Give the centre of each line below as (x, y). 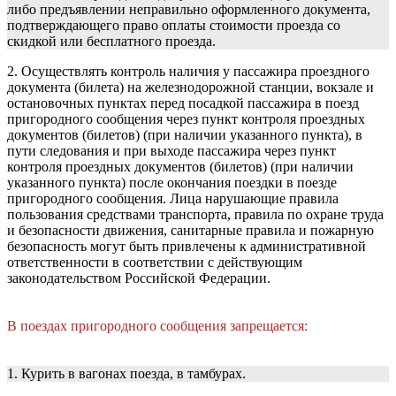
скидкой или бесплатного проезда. (111, 42)
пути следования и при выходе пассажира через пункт (171, 151)
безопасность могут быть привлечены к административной (187, 247)
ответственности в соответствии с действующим (155, 263)
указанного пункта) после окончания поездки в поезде (172, 183)
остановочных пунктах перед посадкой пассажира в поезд (183, 103)
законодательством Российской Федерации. (139, 278)
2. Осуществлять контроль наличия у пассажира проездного (188, 72)
